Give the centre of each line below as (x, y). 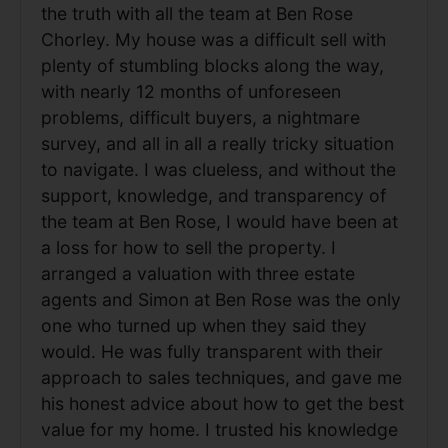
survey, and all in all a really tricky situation (217, 143)
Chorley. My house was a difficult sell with (213, 39)
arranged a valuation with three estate (198, 273)
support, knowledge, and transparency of (213, 195)
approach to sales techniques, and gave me (221, 377)
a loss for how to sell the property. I (188, 247)
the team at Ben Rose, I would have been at (219, 221)
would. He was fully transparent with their (212, 351)
